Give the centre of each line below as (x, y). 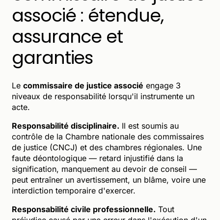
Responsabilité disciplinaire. (66, 125)
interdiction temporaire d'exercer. (74, 190)
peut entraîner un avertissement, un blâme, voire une (109, 179)
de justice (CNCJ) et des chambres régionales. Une (107, 147)
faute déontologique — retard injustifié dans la (97, 158)
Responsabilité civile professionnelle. (84, 209)
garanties (53, 57)
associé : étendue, (88, 15)
